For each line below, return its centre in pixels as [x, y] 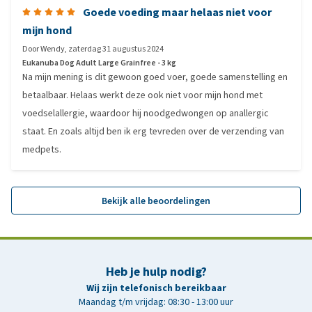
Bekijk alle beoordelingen [156, 201]
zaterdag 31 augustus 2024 [116, 49]
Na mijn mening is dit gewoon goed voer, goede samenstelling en [155, 77]
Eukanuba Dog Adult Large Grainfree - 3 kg [99, 63]
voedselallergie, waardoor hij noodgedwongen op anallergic [146, 113]
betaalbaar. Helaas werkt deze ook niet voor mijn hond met [142, 95]
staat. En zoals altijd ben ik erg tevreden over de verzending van [153, 131]
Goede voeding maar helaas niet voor [177, 12]
